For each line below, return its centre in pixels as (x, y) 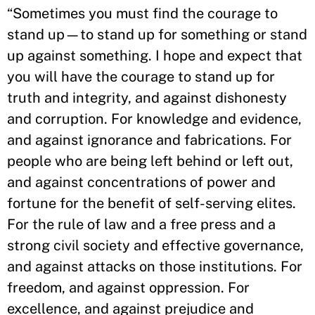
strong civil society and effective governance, (155, 245)
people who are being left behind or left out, (150, 161)
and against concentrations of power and (141, 182)
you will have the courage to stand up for (141, 77)
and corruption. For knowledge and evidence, (154, 119)
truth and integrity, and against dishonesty (147, 98)
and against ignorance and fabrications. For (149, 140)
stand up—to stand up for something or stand (157, 34)
